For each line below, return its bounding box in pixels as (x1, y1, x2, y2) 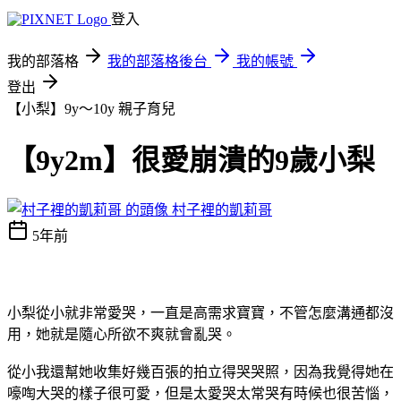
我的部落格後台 (107, 54, 208, 69)
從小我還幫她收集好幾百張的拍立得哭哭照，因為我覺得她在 (7, 363, 394, 380)
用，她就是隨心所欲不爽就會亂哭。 (7, 326, 236, 342)
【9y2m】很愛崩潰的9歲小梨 (7, 144, 375, 177)
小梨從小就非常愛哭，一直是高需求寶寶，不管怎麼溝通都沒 (7, 304, 394, 320)
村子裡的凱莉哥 (172, 201, 272, 218)
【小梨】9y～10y (7, 101, 118, 116)
